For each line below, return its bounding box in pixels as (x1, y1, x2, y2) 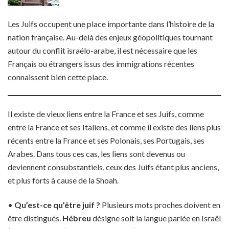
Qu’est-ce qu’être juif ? (14, 200, 100, 210)
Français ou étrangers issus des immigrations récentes (8, 59, 194, 68)
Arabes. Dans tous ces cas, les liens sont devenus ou (8, 149, 185, 158)
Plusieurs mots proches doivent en (100, 200, 220, 210)
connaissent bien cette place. (8, 72, 108, 82)
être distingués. (8, 213, 62, 223)
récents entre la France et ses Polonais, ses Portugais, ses (8, 135, 204, 145)
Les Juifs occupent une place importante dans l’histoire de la (8, 19, 214, 29)
